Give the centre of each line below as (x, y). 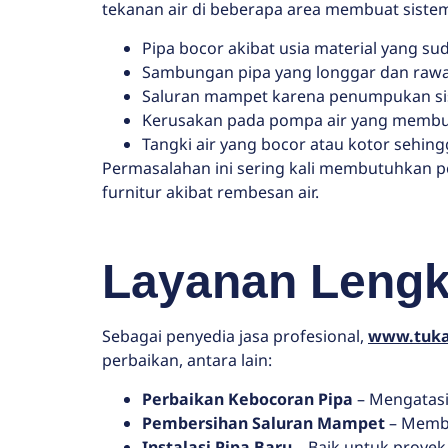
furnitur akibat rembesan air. (210, 191)
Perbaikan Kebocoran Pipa (247, 398)
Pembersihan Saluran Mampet (263, 422)
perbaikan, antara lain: (187, 360)
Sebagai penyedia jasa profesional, (235, 336)
